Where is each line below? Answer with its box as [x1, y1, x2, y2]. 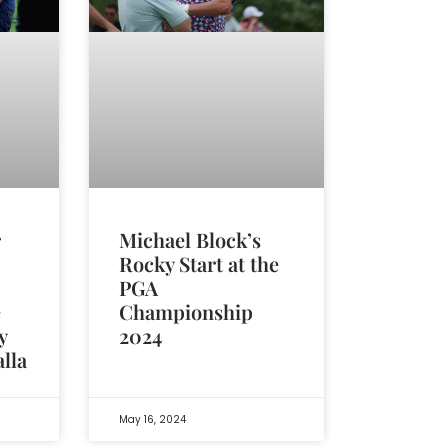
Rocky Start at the [118, 249, 279, 277]
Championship [118, 297, 253, 325]
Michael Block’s [118, 225, 261, 253]
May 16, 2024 [118, 412, 186, 428]
